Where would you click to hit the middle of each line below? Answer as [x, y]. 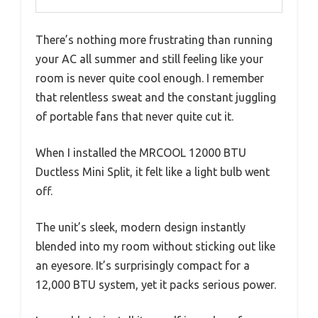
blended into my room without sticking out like [155, 247]
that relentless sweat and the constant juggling [156, 98]
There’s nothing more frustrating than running [154, 40]
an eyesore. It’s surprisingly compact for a [143, 266]
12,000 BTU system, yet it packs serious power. [156, 285]
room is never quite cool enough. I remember [150, 78]
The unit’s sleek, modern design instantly [141, 227]
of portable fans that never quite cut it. [135, 117]
